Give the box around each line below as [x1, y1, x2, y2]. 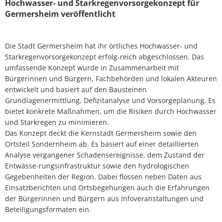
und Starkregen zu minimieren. [5, 117, 109, 127]
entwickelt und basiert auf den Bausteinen [5, 85, 147, 94]
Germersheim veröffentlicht [5, 8, 115, 19]
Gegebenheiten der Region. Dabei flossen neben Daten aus [5, 172, 202, 181]
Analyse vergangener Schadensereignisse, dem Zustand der [5, 150, 205, 160]
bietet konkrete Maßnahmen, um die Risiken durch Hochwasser [5, 107, 217, 116]
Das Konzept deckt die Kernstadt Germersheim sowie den [5, 128, 197, 138]
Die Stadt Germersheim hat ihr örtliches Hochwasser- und [5, 41, 198, 51]
